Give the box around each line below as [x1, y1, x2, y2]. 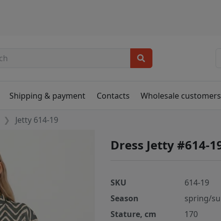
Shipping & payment [9, 90, 86, 101]
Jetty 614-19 [15, 114, 59, 126]
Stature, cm [110, 209, 156, 220]
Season [110, 193, 139, 204]
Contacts [96, 90, 130, 101]
